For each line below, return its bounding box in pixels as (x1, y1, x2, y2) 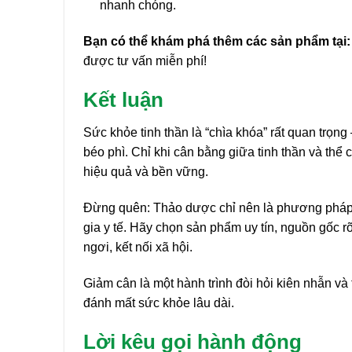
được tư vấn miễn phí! (83, 53, 207, 68)
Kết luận (83, 88, 163, 111)
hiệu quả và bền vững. (83, 165, 208, 179)
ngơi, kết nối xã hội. (83, 240, 192, 255)
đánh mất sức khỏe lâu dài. (83, 295, 234, 310)
